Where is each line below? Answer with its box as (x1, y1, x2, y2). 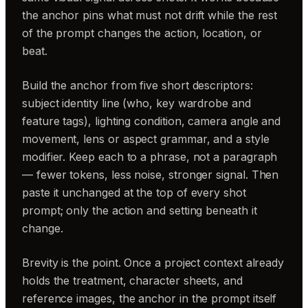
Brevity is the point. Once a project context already (22, 256, 285, 269)
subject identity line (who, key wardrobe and (22, 96, 251, 110)
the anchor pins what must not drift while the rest (22, 8, 278, 22)
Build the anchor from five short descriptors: (22, 78, 253, 92)
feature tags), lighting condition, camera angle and (22, 114, 281, 128)
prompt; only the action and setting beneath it (22, 203, 257, 217)
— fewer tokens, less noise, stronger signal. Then (22, 168, 279, 181)
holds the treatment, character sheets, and (22, 274, 243, 287)
